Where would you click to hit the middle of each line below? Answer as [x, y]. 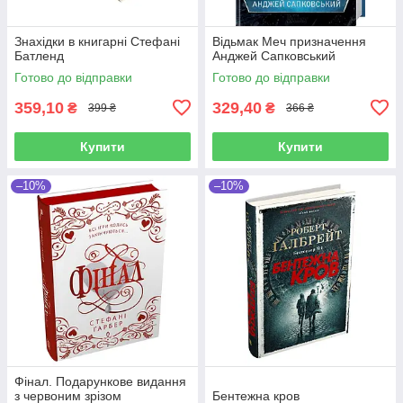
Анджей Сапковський [274, 55]
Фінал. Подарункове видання [100, 381]
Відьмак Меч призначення [289, 41]
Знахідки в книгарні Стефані [97, 41]
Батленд [39, 55]
